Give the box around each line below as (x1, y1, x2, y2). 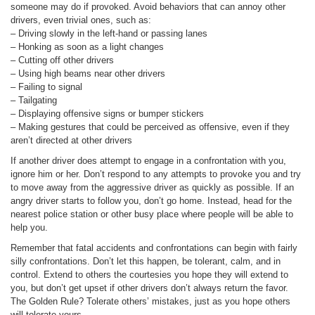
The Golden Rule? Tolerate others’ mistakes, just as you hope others (11, 296, 290, 307)
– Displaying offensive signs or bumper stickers (11, 108, 204, 119)
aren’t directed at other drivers (11, 135, 132, 146)
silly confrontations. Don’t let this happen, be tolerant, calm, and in (11, 256, 281, 266)
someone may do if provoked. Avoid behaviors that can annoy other (11, 1, 285, 12)
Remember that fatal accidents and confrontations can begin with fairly (11, 243, 297, 253)
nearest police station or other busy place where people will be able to (11, 209, 293, 219)
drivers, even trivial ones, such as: (11, 15, 151, 25)
